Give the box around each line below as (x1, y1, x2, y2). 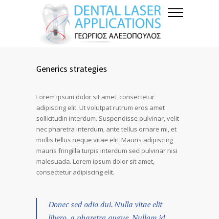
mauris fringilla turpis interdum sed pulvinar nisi (36, 146, 177, 155)
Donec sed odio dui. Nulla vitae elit (48, 199, 162, 210)
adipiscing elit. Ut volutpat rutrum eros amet (36, 103, 165, 112)
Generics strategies (36, 63, 107, 74)
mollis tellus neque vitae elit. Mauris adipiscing (36, 135, 173, 144)
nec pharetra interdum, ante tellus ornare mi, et (36, 125, 176, 133)
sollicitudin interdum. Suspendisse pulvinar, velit (36, 114, 179, 123)
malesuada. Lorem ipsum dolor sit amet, (36, 157, 154, 166)
